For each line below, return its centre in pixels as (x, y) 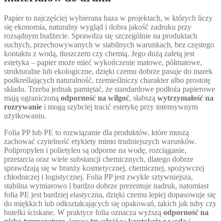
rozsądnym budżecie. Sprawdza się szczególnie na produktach (101, 36)
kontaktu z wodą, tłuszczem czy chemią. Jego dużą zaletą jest (99, 54)
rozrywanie (23, 107)
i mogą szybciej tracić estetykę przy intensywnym (120, 107)
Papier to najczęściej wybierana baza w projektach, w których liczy (108, 18)
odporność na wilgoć (95, 98)
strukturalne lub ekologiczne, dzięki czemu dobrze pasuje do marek (108, 72)
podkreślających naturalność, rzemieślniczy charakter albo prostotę (107, 80)
